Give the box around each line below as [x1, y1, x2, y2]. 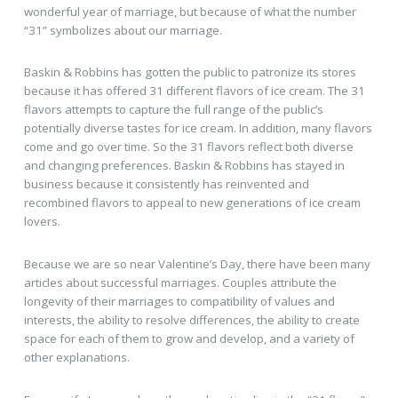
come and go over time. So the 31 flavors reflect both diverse [23, 139, 354, 155]
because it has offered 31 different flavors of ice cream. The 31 [23, 83, 365, 99]
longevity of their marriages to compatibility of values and [23, 292, 335, 309]
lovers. [23, 213, 60, 230]
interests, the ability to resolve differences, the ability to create [23, 311, 360, 328]
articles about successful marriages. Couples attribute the [23, 274, 337, 291]
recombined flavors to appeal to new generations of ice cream [23, 195, 361, 211]
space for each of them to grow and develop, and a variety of [23, 330, 354, 346]
